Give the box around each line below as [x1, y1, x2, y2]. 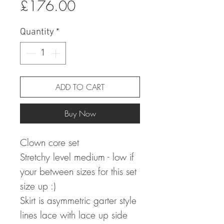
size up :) [20, 179, 56, 192]
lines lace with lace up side [20, 208, 127, 221]
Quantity [20, 26, 54, 38]
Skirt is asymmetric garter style [20, 193, 136, 207]
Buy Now [64, 107, 96, 119]
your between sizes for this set [20, 164, 136, 178]
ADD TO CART [55, 81, 104, 92]
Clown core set [20, 135, 79, 149]
